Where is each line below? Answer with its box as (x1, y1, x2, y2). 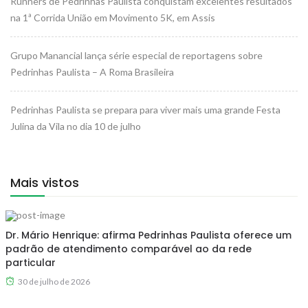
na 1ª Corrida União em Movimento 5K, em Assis (10, 11, 215, 23)
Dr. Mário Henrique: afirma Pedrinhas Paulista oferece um (5, 228, 291, 242)
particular (5, 255, 56, 269)
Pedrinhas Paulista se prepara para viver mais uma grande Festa (10, 103, 280, 115)
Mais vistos (10, 173, 79, 191)
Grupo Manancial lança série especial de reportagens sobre (10, 49, 263, 61)
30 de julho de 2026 (17, 276, 90, 287)
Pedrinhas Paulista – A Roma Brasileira (10, 65, 174, 78)
